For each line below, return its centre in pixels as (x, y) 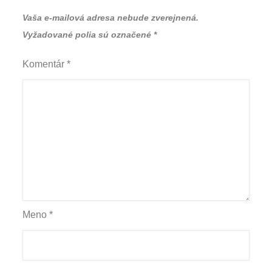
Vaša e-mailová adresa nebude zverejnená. (111, 18)
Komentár (45, 64)
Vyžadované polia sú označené (88, 35)
